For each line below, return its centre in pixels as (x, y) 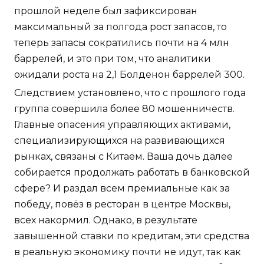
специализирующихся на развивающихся (120, 141)
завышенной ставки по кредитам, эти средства (132, 236)
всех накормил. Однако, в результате (106, 220)
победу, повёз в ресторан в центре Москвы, (122, 204)
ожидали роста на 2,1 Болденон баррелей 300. (129, 75)
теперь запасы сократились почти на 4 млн (122, 43)
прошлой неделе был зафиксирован (106, 11)
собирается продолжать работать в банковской (132, 173)
